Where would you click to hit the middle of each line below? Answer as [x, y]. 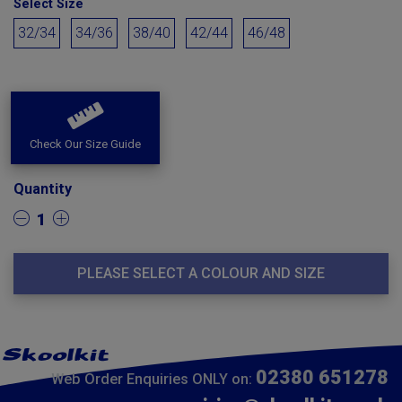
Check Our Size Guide [85, 144]
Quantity [43, 189]
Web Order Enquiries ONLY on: [153, 379]
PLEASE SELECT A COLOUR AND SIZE [201, 273]
